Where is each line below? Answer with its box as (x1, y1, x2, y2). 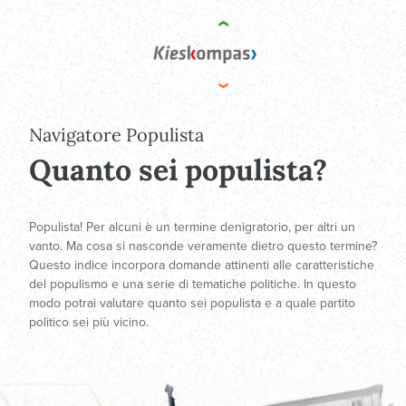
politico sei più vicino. (29, 314, 149, 330)
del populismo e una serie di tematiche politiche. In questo (29, 276, 356, 292)
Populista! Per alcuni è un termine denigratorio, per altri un (29, 219, 355, 235)
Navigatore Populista (29, 123, 204, 146)
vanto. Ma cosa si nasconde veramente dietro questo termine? (29, 238, 377, 254)
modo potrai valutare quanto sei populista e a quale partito (29, 295, 355, 311)
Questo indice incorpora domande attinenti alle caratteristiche (29, 257, 374, 273)
